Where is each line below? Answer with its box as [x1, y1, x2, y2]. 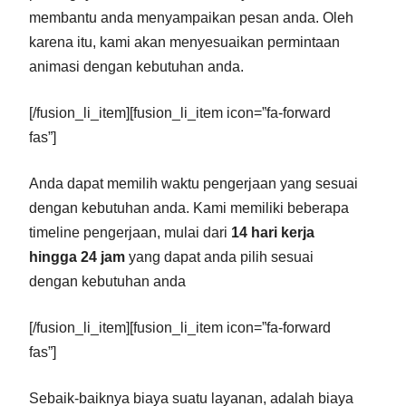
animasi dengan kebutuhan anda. [29, 58, 244, 74]
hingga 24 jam [29, 248, 125, 265]
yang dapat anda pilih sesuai [125, 248, 314, 265]
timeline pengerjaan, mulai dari [29, 224, 231, 240]
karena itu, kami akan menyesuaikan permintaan [29, 34, 340, 50]
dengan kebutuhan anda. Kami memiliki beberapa [29, 199, 349, 216]
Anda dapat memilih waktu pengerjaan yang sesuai [29, 175, 358, 191]
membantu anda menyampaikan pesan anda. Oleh [29, 9, 353, 25]
